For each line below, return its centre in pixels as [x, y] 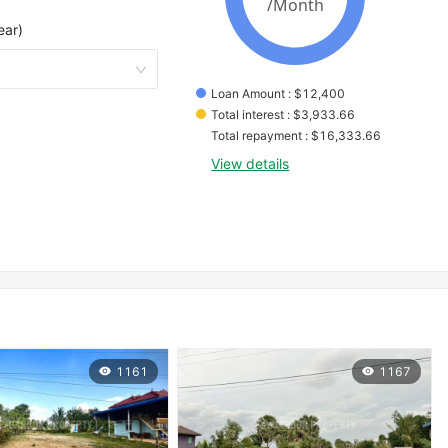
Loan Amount [248, 94]
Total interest [248, 115]
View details [250, 164]
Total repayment [257, 136]
